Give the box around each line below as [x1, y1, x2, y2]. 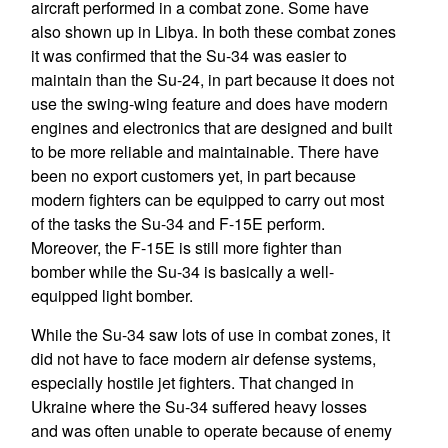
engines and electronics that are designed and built [30, 116, 392, 139]
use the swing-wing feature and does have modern [30, 92, 388, 115]
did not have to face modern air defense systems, [30, 347, 376, 370]
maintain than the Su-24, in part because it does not [30, 68, 394, 91]
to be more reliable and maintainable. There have [30, 140, 379, 163]
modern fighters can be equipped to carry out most [30, 188, 384, 211]
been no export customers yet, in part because [30, 164, 356, 187]
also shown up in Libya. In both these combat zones [30, 20, 396, 43]
